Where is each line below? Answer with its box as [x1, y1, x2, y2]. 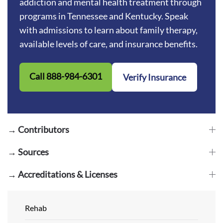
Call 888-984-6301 [29, 70, 102, 82]
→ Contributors [7, 123, 69, 135]
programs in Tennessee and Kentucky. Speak [19, 10, 188, 21]
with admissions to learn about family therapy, [19, 24, 198, 35]
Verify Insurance [123, 71, 186, 83]
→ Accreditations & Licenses [7, 168, 117, 180]
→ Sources [7, 146, 49, 157]
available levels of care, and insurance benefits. [19, 38, 198, 49]
